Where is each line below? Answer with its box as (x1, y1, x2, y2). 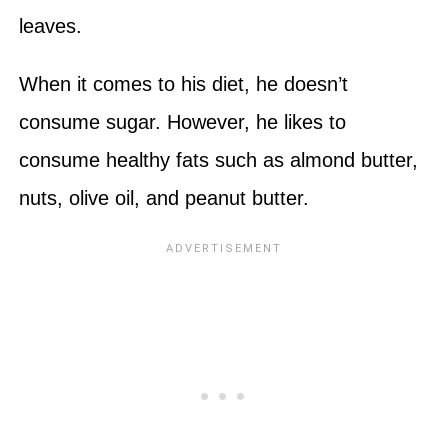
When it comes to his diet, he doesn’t (18, 72, 348, 95)
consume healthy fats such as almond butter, (18, 148, 418, 171)
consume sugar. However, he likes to (18, 110, 346, 133)
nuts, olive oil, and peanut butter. (18, 186, 315, 209)
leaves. (18, 14, 88, 37)
